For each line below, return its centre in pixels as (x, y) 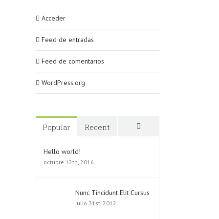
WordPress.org (63, 83)
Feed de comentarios (73, 61)
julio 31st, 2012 (96, 203)
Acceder (54, 18)
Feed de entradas (68, 40)
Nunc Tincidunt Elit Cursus (112, 193)
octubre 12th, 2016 (69, 162)
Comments (158, 145)
